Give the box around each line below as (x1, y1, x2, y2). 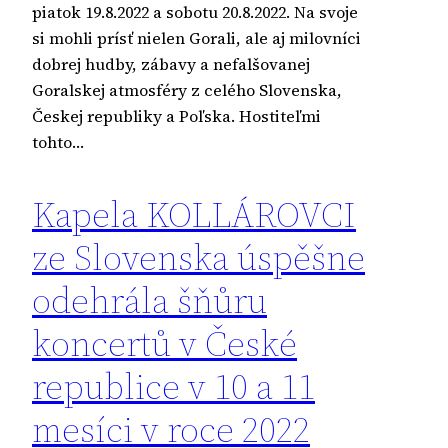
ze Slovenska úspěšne (32, 232, 365, 282)
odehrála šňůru (32, 275, 267, 325)
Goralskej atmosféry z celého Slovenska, (32, 78, 342, 101)
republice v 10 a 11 (32, 361, 315, 411)
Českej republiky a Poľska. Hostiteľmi (32, 104, 321, 127)
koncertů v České (32, 318, 297, 368)
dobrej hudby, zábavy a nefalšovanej (32, 52, 310, 75)
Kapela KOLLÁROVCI (32, 189, 356, 239)
